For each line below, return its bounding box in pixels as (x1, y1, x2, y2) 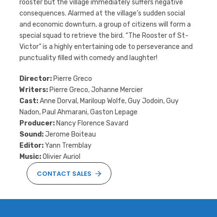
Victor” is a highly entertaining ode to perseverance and (19, 43, 193, 51)
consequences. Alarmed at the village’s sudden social (19, 9, 185, 17)
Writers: (19, 86, 48, 94)
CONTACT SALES (37, 169, 93, 178)
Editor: (19, 141, 44, 150)
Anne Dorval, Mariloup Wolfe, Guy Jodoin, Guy (38, 97, 179, 105)
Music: (19, 153, 41, 161)
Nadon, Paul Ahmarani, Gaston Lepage (19, 108, 138, 116)
